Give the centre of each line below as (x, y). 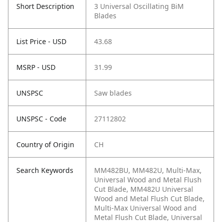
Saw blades (113, 93)
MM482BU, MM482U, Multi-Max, (148, 170)
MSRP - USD (36, 67)
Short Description (45, 6)
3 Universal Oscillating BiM (139, 6)
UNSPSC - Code (41, 119)
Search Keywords (45, 170)
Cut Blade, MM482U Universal (144, 189)
